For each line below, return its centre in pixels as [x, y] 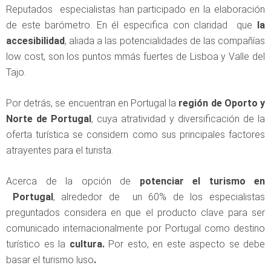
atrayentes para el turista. [60, 151]
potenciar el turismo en [202, 181]
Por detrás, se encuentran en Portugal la [93, 103]
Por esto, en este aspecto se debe [187, 244]
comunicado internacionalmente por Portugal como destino [135, 229]
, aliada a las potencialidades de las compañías [165, 41]
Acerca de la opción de [73, 181]
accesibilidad [35, 41]
